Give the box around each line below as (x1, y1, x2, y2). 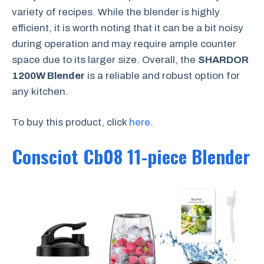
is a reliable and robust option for (85, 70, 240, 81)
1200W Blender (12, 70, 85, 81)
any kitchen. (12, 85, 68, 97)
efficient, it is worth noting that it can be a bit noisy (12, 22, 243, 34)
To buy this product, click (12, 117, 129, 128)
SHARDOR (198, 54, 249, 65)
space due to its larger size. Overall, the (12, 54, 198, 65)
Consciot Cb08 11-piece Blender (12, 142, 250, 170)
